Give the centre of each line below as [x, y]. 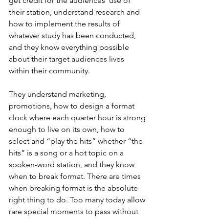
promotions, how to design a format [73, 106]
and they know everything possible [70, 47]
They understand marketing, [58, 94]
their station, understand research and [75, 12]
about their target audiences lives [67, 59]
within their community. [49, 71]
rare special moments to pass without [75, 211]
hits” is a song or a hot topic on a [67, 153]
